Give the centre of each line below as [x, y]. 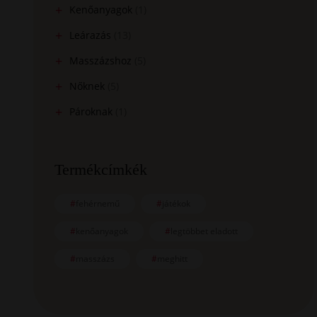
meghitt [173, 259]
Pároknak [91, 111]
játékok [177, 203]
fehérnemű [98, 203]
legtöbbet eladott [204, 231]
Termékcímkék [101, 169]
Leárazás [91, 35]
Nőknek [87, 86]
